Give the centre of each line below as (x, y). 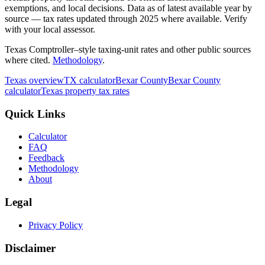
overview (45, 80)
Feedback (46, 158)
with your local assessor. (50, 29)
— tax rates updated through (84, 18)
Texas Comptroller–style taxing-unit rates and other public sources (128, 49)
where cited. (28, 60)
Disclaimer (30, 248)
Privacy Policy (56, 225)
